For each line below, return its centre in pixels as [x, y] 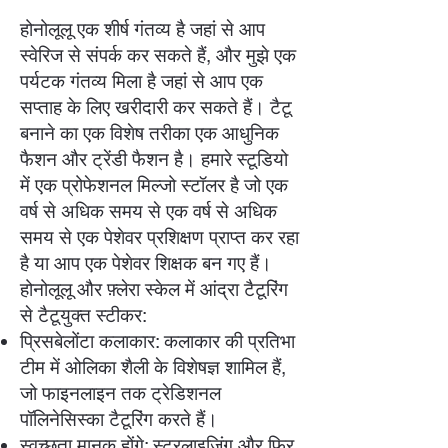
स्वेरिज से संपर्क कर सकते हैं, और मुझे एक [158, 54]
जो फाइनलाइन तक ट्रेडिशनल [120, 392]
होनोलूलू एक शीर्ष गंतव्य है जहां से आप [142, 28]
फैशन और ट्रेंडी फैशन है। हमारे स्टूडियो [154, 158]
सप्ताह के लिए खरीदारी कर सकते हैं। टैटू [156, 106]
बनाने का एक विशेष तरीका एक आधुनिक [149, 132]
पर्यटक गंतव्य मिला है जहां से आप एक [141, 80]
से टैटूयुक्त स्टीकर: [83, 314]
